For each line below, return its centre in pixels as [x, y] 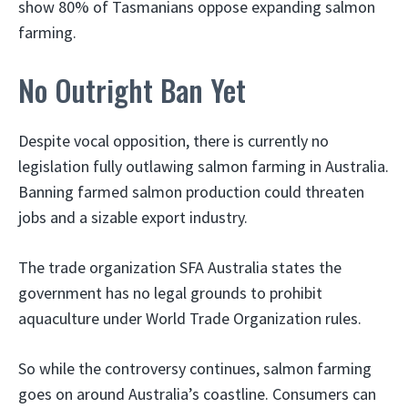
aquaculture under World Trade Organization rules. [190, 318]
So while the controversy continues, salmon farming [195, 368]
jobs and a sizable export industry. [133, 217]
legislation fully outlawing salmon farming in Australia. [204, 166]
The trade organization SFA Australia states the [180, 267]
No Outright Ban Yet [132, 90]
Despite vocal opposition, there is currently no [173, 141]
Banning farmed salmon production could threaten [191, 192]
